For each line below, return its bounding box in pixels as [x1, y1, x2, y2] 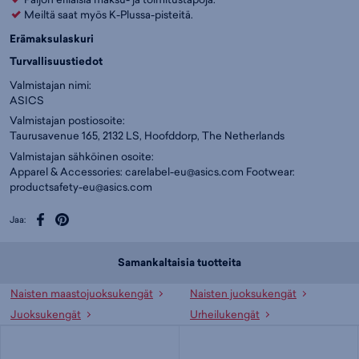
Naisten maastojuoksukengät [10, 286, 153, 301]
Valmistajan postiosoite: [10, 113, 125, 128]
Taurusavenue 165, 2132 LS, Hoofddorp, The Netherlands [10, 128, 284, 143]
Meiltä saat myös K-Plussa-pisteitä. [23, 6, 193, 22]
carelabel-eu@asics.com [125, 163, 244, 179]
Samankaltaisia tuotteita [118, 254, 241, 270]
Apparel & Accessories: [10, 163, 125, 179]
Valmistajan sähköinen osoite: [10, 148, 154, 163]
